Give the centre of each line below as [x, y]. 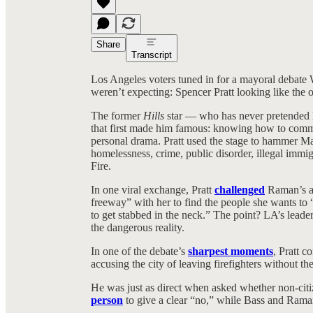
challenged [240, 189]
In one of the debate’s [139, 251]
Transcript [152, 54]
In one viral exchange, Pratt [153, 189]
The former [117, 115]
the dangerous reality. [138, 227]
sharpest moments [231, 251]
